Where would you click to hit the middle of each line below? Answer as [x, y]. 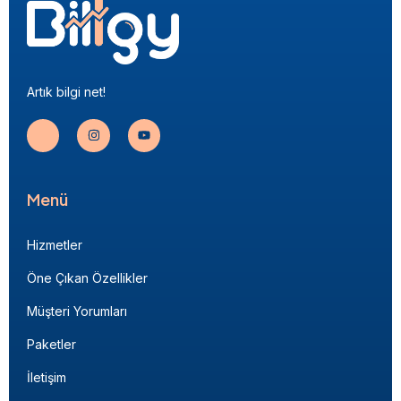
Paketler [51, 344]
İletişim [47, 377]
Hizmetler [55, 244]
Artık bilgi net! [66, 92]
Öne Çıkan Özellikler [87, 277]
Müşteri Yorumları [77, 311]
